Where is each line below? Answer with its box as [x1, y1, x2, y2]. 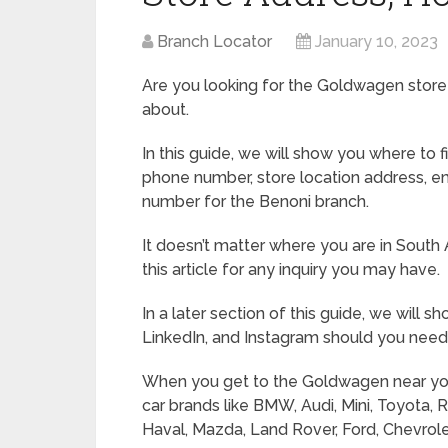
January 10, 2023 [315, 32, 438, 51]
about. [142, 100, 189, 119]
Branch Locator [157, 32, 272, 51]
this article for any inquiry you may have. [142, 260, 440, 279]
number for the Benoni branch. [142, 192, 369, 211]
